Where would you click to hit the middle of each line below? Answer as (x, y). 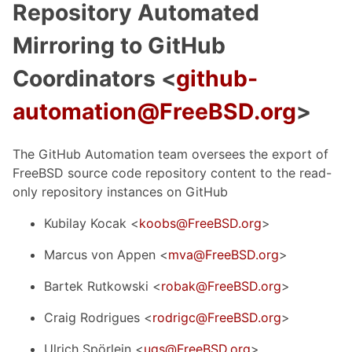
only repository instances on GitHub (120, 191)
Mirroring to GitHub (119, 45)
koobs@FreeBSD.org (200, 223)
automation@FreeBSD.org (154, 111)
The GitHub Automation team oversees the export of (170, 154)
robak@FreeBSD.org (221, 286)
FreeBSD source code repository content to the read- (172, 172)
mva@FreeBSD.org (224, 254)
